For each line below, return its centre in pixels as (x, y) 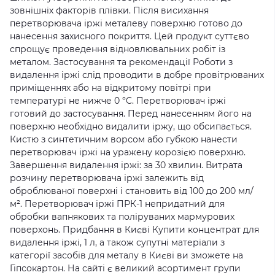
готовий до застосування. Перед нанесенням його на (131, 114)
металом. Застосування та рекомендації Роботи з (121, 62)
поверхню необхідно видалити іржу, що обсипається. (131, 126)
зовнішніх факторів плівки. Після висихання (109, 10)
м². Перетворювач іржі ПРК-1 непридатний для (117, 204)
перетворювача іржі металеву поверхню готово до (126, 23)
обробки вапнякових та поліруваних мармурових (122, 217)
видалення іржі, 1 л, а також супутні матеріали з (117, 242)
